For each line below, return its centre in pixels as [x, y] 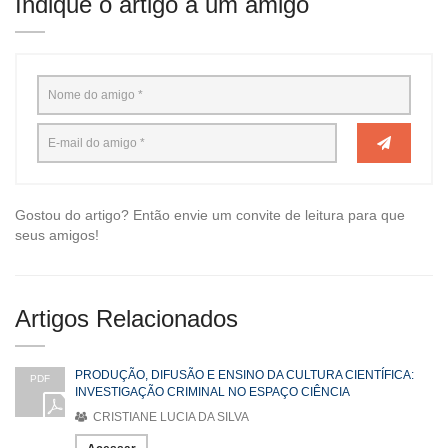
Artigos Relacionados [126, 318]
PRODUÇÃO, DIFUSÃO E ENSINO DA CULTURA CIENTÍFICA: [244, 374]
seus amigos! [57, 234]
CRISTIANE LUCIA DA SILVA [169, 416]
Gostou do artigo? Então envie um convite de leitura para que [210, 214]
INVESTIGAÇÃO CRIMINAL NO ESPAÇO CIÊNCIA [212, 391]
